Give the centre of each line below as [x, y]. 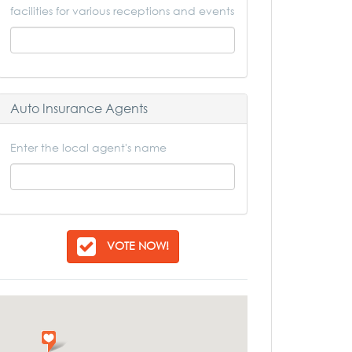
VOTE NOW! [137, 245]
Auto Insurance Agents [79, 108]
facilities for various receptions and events [122, 11]
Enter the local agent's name [88, 147]
